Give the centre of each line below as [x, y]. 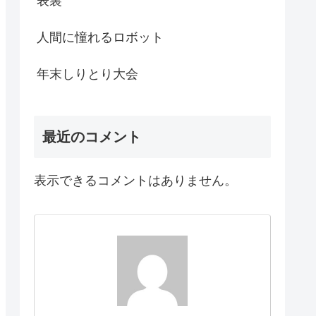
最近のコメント [92, 136]
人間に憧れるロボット [100, 38]
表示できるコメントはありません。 [135, 180]
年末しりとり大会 [87, 74]
